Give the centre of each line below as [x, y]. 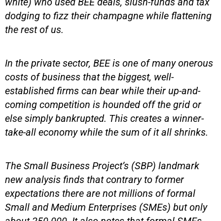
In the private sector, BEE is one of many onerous [109, 63]
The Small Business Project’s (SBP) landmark [102, 166]
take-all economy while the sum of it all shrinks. [107, 132]
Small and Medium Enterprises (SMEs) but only [106, 207]
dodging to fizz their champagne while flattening [108, 16]
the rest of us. [34, 29]
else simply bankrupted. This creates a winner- [104, 118]
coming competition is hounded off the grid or [103, 104]
